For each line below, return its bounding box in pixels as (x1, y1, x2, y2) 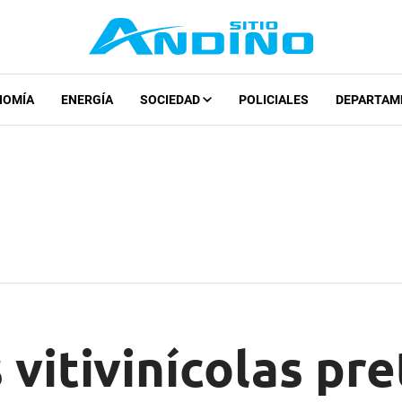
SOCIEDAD (139, 92, 203, 108)
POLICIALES (238, 92, 309, 108)
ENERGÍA (60, 92, 113, 108)
